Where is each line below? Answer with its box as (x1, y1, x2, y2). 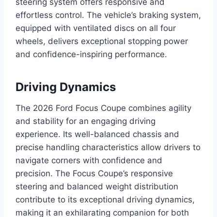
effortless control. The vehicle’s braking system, (15, 10, 201, 20)
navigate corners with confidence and (15, 155, 162, 165)
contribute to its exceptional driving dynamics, (15, 194, 195, 204)
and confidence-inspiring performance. (15, 49, 167, 59)
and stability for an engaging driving (15, 116, 155, 126)
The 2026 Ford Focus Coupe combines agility (15, 103, 191, 113)
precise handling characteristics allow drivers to (15, 142, 201, 152)
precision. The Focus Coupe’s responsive (15, 168, 173, 178)
